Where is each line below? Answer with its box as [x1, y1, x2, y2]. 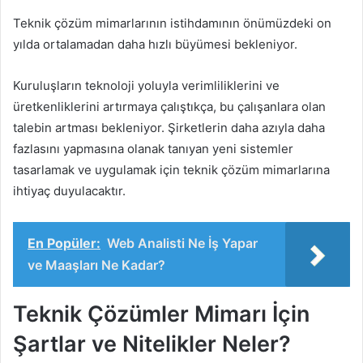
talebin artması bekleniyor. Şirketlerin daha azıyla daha [13, 119, 325, 135]
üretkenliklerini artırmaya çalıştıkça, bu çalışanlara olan [13, 98, 326, 114]
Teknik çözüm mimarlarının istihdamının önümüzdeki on [13, 15, 331, 31]
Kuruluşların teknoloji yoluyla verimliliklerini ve [13, 77, 280, 93]
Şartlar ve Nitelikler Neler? [13, 330, 291, 357]
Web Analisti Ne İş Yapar [107, 234, 258, 251]
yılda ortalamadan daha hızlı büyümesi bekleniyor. [13, 36, 297, 52]
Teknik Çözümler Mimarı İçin [13, 300, 310, 327]
